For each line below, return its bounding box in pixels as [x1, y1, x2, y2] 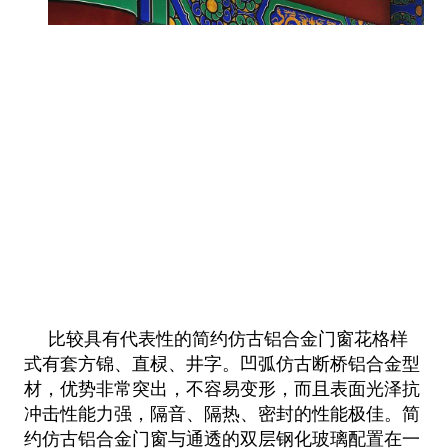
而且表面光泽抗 [293, 378, 420, 399]
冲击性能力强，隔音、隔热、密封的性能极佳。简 [23, 403, 420, 424]
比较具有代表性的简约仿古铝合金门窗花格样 [47, 328, 408, 349]
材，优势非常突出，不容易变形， [23, 378, 294, 399]
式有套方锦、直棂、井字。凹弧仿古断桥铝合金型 [23, 353, 420, 374]
